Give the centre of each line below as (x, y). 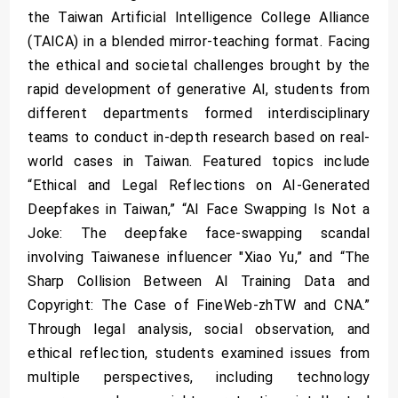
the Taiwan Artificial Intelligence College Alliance (199, 17)
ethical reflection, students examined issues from (199, 353)
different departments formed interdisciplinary (199, 113)
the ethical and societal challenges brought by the (199, 65)
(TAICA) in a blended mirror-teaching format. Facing (199, 41)
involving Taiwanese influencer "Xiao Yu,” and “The (199, 257)
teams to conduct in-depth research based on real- (199, 137)
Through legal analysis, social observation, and (199, 329)
